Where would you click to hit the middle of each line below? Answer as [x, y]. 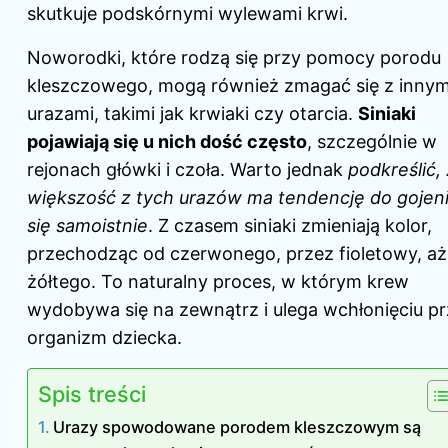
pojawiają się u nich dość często [167, 142]
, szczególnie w [372, 142]
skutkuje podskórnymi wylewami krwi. [187, 14]
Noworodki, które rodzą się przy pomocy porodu [234, 58]
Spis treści [92, 394]
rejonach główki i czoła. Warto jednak [187, 170]
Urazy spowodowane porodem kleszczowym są [237, 427]
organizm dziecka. [104, 338]
